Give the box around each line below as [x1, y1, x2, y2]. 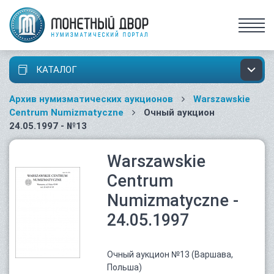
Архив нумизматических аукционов [9, 94, 173, 105]
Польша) [107, 262, 142, 272]
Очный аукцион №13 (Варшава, [107, 250, 233, 259]
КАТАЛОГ [34, 64, 77, 75]
